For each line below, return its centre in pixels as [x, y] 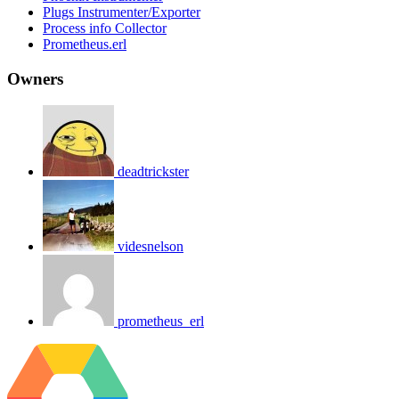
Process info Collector [105, 28]
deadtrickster [153, 172]
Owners [35, 78]
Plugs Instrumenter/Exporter [122, 12]
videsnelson [151, 247]
